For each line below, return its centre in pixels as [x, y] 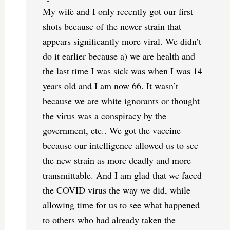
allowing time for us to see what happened [121, 205]
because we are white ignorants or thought [121, 101]
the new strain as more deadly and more [117, 160]
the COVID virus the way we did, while [116, 190]
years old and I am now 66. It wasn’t [110, 86]
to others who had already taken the [109, 220]
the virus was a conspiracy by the [104, 116]
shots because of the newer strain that [112, 26]
